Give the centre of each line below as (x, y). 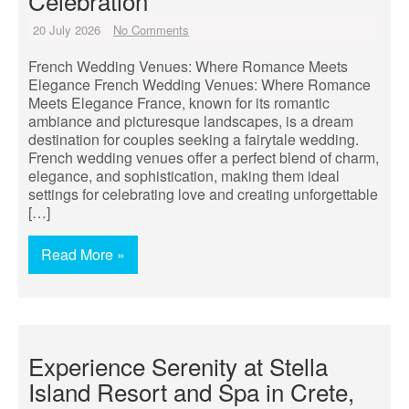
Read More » (83, 254)
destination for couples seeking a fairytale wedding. (194, 139)
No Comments (151, 30)
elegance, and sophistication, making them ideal (184, 176)
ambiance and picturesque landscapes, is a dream (191, 121)
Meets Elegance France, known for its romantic (179, 103)
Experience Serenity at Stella (178, 366)
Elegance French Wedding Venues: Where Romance (199, 84)
